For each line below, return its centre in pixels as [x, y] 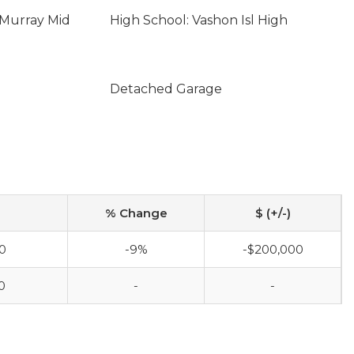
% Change [136, 213]
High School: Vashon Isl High [198, 20]
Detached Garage [166, 89]
